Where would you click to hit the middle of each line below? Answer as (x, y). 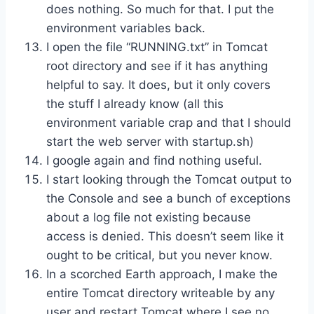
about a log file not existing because (149, 217)
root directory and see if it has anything (157, 66)
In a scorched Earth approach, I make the (162, 274)
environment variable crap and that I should (169, 122)
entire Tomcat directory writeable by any (161, 293)
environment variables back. (126, 28)
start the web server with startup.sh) (150, 141)
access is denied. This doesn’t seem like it (165, 236)
